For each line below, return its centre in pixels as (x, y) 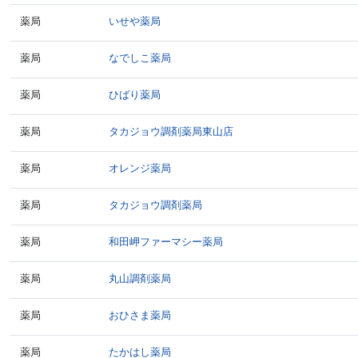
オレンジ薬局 (140, 168)
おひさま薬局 (140, 315)
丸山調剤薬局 (140, 278)
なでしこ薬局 (140, 58)
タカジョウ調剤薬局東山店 (171, 131)
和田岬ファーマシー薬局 (166, 242)
